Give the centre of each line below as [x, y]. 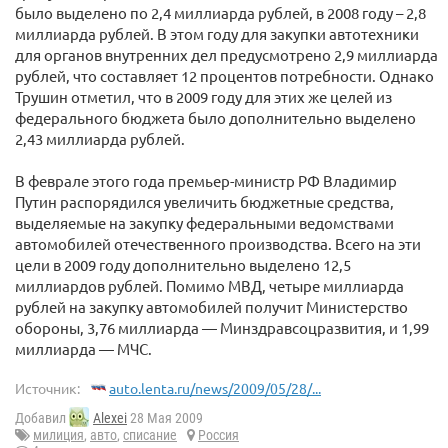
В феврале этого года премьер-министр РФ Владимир [206, 180]
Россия [218, 435]
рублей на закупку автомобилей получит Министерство [211, 306]
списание [150, 435]
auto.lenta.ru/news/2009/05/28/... [215, 388]
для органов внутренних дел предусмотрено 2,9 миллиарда [226, 54]
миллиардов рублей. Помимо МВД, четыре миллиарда [209, 285]
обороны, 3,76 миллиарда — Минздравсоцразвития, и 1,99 [222, 327]
